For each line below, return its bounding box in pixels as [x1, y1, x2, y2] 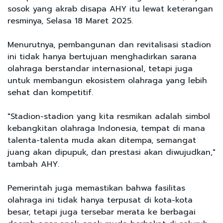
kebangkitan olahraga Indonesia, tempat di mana [7, 122, 205, 134]
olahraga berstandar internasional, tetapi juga [7, 62, 193, 75]
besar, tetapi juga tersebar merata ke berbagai [7, 206, 196, 218]
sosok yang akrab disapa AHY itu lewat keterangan [7, 2, 213, 15]
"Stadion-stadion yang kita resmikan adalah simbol [7, 110, 210, 122]
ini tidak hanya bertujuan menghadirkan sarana [7, 50, 197, 63]
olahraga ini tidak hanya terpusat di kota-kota [7, 194, 193, 206]
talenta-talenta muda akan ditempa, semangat [7, 134, 196, 146]
